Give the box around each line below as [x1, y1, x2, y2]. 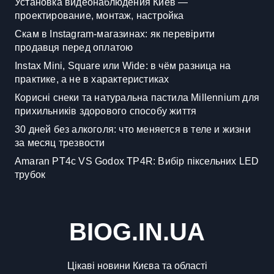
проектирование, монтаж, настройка [15, 10, 184, 21]
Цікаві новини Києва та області [67, 261, 207, 272]
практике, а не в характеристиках [15, 74, 169, 85]
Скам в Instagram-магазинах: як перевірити [15, 29, 215, 40]
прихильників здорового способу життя [15, 106, 197, 117]
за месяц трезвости [15, 138, 105, 149]
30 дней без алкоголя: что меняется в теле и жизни [15, 124, 251, 135]
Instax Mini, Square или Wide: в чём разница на [15, 61, 231, 72]
